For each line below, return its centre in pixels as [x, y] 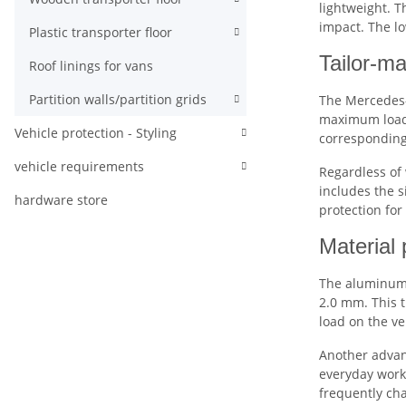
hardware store [61, 200]
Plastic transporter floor [101, 32]
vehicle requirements [79, 166]
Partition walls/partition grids [118, 99]
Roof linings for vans [91, 66]
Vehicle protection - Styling [96, 133]
